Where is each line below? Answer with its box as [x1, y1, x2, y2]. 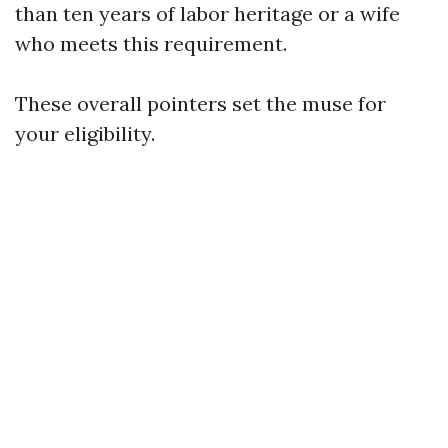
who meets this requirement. [15, 31, 287, 56]
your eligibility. [15, 121, 155, 146]
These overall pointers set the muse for [15, 91, 386, 116]
